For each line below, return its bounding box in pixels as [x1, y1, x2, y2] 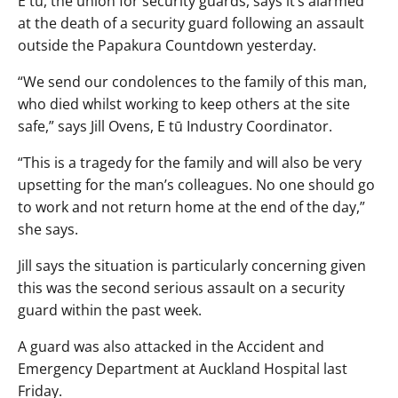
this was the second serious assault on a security [18, 278, 345, 298]
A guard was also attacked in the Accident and [18, 337, 324, 357]
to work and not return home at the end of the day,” [18, 197, 365, 218]
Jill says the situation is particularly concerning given [18, 256, 366, 276]
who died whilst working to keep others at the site [18, 94, 350, 115]
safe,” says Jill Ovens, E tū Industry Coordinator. [18, 116, 332, 137]
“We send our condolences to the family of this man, [18, 72, 367, 92]
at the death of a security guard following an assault [18, 13, 364, 34]
